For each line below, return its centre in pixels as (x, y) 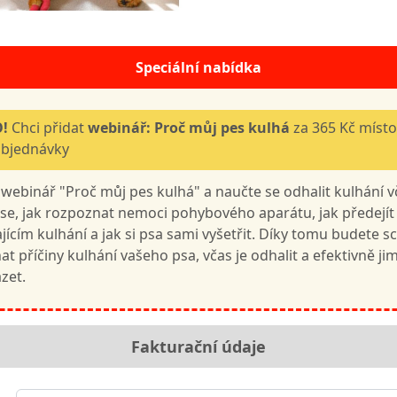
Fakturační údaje (198, 347)
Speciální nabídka (198, 68)
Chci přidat (50, 128)
